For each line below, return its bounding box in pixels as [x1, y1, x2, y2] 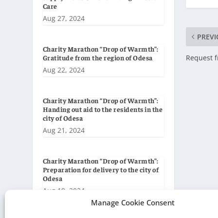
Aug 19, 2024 [42, 186, 85, 196]
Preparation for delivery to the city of [42, 165, 159, 174]
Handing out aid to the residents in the [42, 105, 163, 114]
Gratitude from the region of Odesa [42, 53, 153, 62]
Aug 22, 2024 [42, 65, 85, 75]
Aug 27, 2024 [42, 14, 85, 23]
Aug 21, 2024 [42, 126, 85, 135]
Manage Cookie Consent [91, 198, 175, 208]
